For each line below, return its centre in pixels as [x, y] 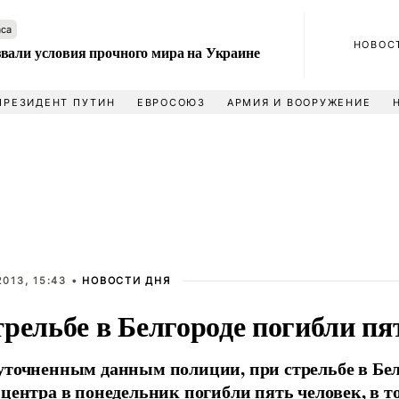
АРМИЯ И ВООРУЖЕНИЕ [299, 102]
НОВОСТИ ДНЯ [126, 281]
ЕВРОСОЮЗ [171, 102]
